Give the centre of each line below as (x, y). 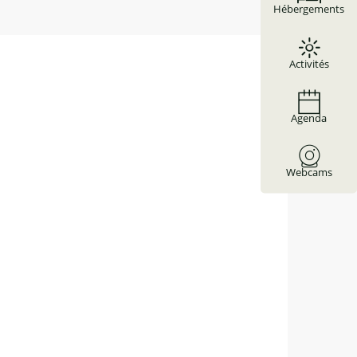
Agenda (309, 118)
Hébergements (309, 9)
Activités (309, 64)
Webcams (309, 173)
